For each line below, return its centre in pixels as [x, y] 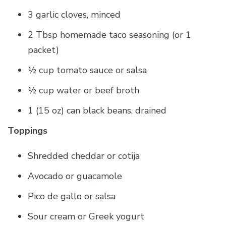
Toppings [27, 130]
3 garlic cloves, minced [74, 14]
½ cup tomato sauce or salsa [87, 70]
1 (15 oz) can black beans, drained [97, 110]
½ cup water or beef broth [83, 90]
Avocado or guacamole [75, 176]
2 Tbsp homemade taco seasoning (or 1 [109, 35]
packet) [43, 50]
